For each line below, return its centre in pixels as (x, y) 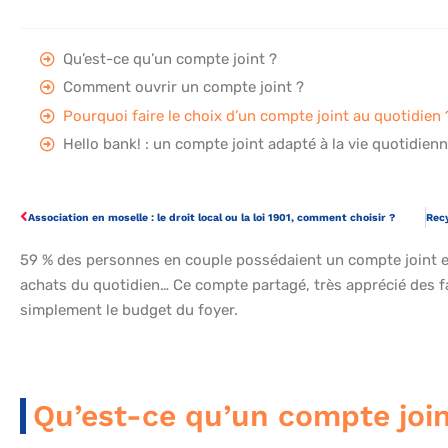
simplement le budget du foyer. (129, 310)
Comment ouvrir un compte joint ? (183, 87)
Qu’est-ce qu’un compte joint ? (170, 58)
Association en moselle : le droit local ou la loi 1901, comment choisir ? (211, 218)
